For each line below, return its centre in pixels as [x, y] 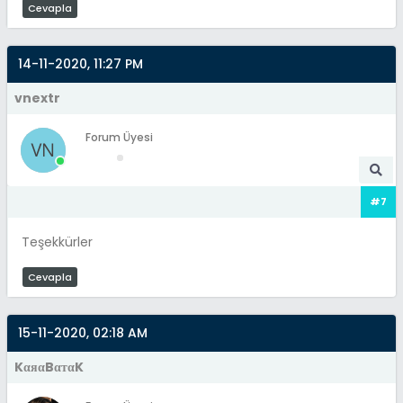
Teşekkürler [57, 242]
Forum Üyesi [119, 137]
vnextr [37, 98]
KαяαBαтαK [49, 367]
